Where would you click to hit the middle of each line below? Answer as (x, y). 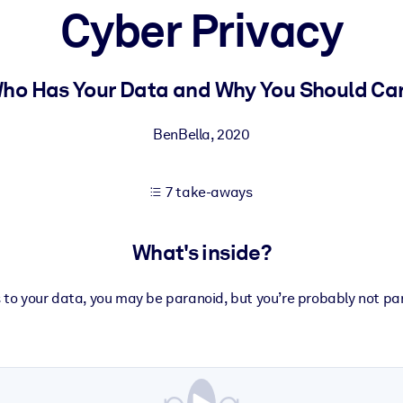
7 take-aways (209, 192)
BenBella (182, 134)
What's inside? (201, 253)
